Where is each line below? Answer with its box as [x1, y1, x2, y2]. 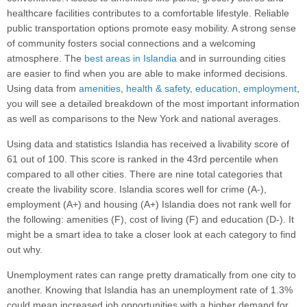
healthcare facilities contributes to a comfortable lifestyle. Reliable [7, 8, 289, 19]
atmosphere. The [7, 53, 84, 64]
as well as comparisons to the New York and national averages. [7, 113, 281, 125]
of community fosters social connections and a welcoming [7, 38, 256, 49]
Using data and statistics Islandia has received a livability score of [7, 138, 289, 150]
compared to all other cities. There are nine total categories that [7, 169, 282, 180]
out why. [7, 244, 42, 256]
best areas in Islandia [84, 53, 177, 64]
